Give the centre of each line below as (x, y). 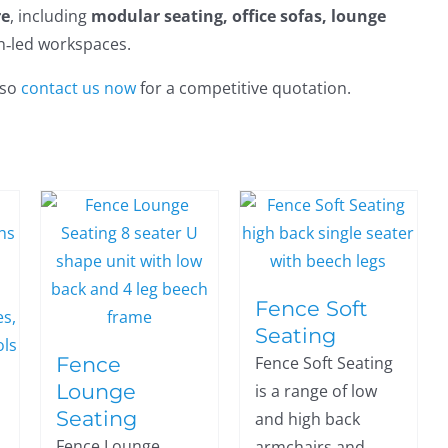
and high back (307, 419)
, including (51, 16)
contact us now (79, 88)
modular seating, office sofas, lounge (239, 16)
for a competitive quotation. (244, 88)
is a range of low (315, 391)
